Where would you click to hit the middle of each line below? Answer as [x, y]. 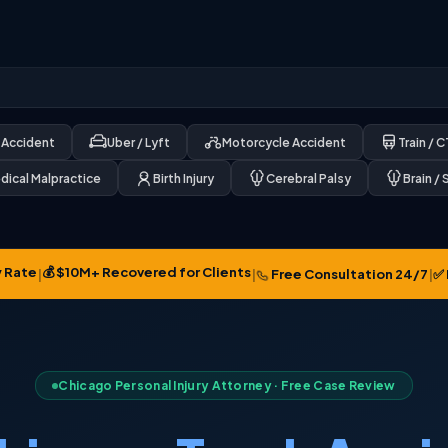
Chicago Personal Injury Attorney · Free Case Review [227, 385]
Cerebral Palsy [308, 178]
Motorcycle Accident [284, 142]
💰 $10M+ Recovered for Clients [146, 272]
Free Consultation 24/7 [348, 274]
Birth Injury [183, 178]
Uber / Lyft [138, 142]
